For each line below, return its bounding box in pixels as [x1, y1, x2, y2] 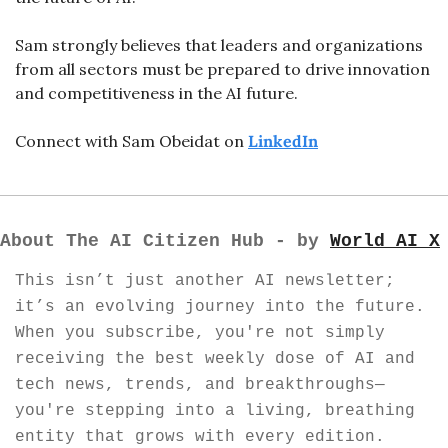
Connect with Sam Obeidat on [15, 130, 248, 151]
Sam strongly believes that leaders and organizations [15, 34, 423, 55]
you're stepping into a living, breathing [15, 401, 415, 420]
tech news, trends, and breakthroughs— [15, 375, 385, 394]
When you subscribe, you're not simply [15, 323, 385, 342]
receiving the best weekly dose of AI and [15, 349, 415, 368]
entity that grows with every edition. [15, 427, 385, 446]
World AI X [330, 230, 440, 251]
